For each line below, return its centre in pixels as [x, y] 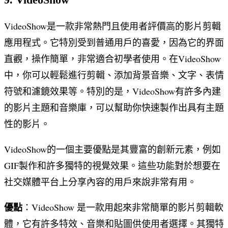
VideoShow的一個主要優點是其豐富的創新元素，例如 [112, 149]
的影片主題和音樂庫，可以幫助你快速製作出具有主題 [114, 107]
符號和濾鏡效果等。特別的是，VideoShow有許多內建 [112, 91]
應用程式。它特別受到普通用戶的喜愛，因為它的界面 [114, 42]
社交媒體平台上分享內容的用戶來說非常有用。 [100, 181]
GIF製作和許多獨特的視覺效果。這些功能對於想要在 [112, 165]
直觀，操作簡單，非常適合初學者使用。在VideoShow [112, 58]
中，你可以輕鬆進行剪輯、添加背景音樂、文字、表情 [114, 75]
